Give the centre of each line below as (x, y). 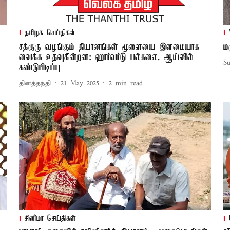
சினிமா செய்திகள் (50, 219)
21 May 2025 (80, 83)
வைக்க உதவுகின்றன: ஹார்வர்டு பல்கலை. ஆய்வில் (106, 58)
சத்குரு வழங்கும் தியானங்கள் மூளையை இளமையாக (109, 47)
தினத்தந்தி (35, 83)
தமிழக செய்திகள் (50, 34)
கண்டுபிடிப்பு (40, 68)
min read (129, 83)
